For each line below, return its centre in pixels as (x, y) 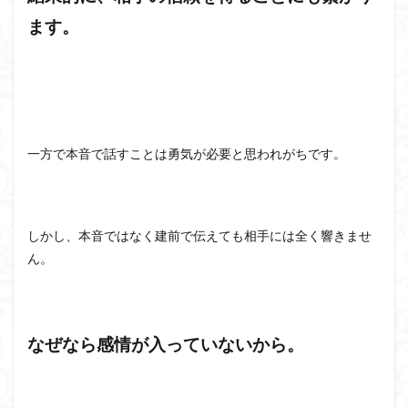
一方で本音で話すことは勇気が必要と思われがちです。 (187, 153)
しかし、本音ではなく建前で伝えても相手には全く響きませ (199, 235)
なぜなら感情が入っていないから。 (166, 344)
